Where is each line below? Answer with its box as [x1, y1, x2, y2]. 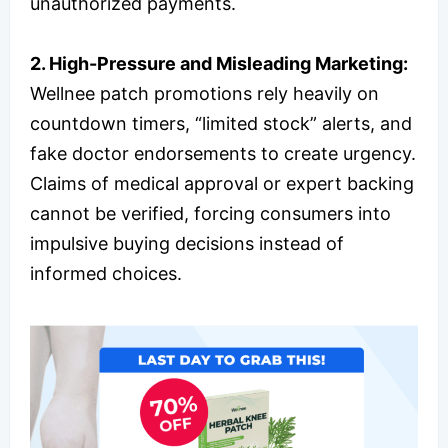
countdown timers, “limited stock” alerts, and [30, 112, 412, 134]
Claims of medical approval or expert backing [30, 172, 414, 194]
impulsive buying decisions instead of [30, 232, 344, 254]
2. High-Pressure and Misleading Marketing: [30, 52, 408, 74]
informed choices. [30, 262, 182, 284]
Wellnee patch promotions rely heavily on [30, 82, 379, 104]
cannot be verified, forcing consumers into [30, 202, 391, 224]
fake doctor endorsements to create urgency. [30, 142, 416, 164]
